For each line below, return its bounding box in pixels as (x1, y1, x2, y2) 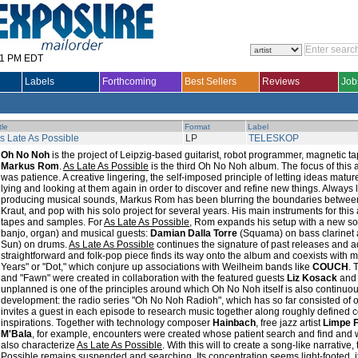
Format (185, 122, 210, 131)
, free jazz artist (256, 317, 323, 328)
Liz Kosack (287, 272, 337, 284)
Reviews (262, 76, 300, 87)
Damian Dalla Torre (150, 228, 237, 239)
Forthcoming (102, 76, 157, 87)
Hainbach (213, 317, 256, 328)
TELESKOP (249, 133, 299, 144)
